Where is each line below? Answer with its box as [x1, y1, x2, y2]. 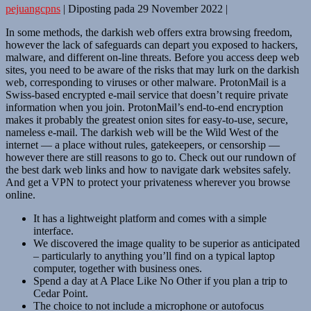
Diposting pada [68, 2, 135, 15]
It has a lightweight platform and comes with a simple [33, 212, 267, 224]
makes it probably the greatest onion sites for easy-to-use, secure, [6, 113, 288, 126]
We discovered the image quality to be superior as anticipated [33, 237, 300, 249]
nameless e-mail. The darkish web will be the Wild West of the [6, 126, 278, 138]
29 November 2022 [137, 2, 223, 15]
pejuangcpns [6, 2, 60, 15]
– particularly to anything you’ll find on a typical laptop [33, 249, 275, 262]
